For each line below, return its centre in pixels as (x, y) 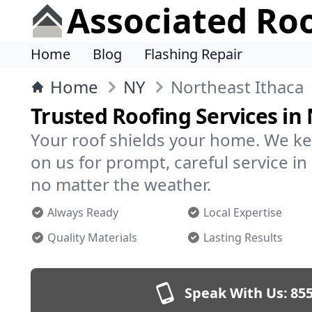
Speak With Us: (236, 293)
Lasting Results (243, 237)
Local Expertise (243, 212)
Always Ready (83, 212)
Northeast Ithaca (237, 87)
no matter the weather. (121, 184)
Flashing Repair (193, 54)
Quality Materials (92, 237)
